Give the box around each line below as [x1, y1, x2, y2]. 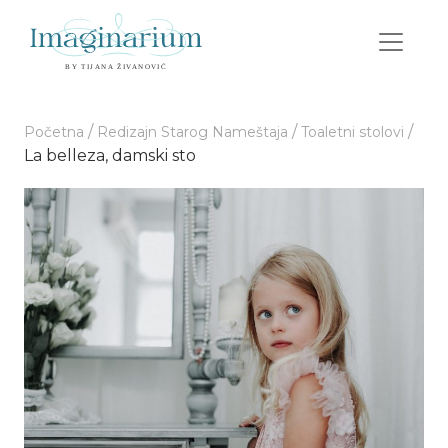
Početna [24, 123, 84, 141]
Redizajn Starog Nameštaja [97, 123, 288, 141]
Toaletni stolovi [301, 123, 404, 141]
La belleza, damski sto [24, 146, 196, 165]
